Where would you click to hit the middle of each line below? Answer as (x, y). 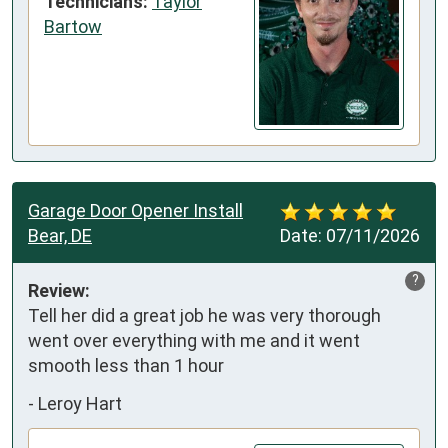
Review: (59, 291)
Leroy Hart (80, 403)
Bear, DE (60, 236)
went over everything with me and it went (194, 341)
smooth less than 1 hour (126, 366)
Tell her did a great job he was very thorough (204, 316)
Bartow (73, 26)
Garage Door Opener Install (135, 211)
